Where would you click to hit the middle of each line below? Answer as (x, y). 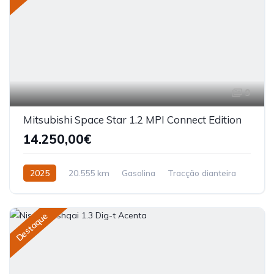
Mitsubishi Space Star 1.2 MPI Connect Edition (132, 119)
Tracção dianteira (202, 173)
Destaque (32, 227)
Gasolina (139, 173)
